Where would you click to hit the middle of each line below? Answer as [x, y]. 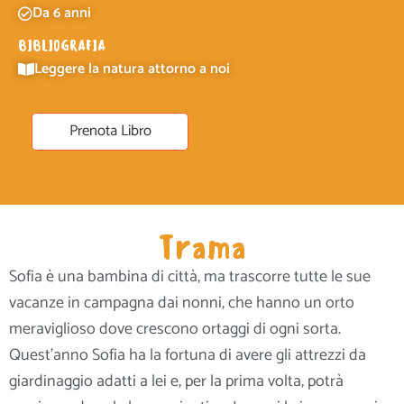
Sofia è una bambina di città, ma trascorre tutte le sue [190, 276]
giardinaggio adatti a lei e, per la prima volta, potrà [176, 381]
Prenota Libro [110, 132]
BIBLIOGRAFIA [62, 46]
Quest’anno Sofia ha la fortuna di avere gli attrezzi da [188, 355]
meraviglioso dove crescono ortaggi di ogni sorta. [175, 329]
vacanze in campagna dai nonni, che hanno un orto [182, 303]
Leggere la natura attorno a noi [132, 69]
